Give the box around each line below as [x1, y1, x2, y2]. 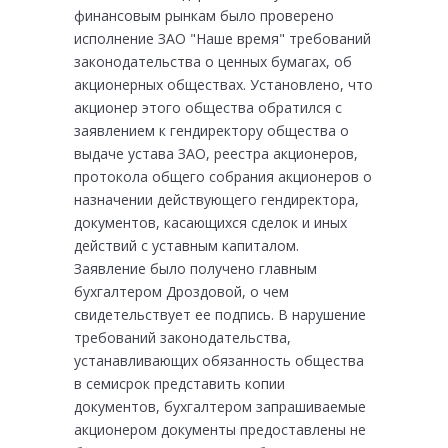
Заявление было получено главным [74, 259, 317, 279]
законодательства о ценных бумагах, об [74, 52, 352, 72]
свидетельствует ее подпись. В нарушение [74, 305, 366, 325]
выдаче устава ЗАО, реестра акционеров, [74, 144, 358, 164]
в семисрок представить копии [74, 374, 285, 394]
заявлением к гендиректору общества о [74, 121, 349, 141]
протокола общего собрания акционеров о [74, 167, 372, 187]
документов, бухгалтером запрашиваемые [74, 397, 366, 417]
